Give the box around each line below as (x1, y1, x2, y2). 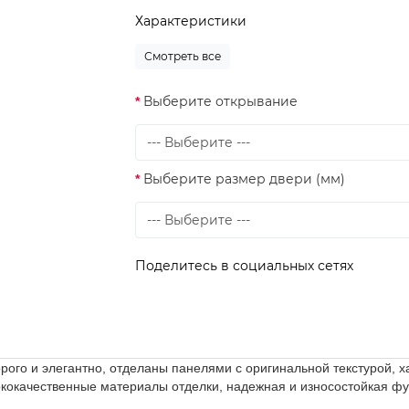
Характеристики (135, 13, 247, 29)
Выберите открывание (143, 93, 299, 110)
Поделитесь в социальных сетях (135, 257, 354, 274)
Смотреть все (144, 49, 222, 63)
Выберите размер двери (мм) (143, 171, 346, 187)
